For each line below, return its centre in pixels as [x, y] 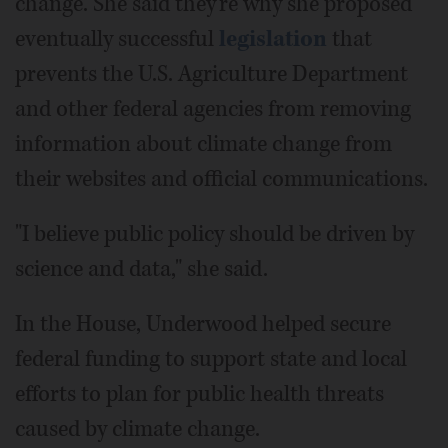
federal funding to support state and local [211, 359]
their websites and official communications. [221, 179]
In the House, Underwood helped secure [203, 324]
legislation [273, 39]
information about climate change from [203, 144]
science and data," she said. [141, 269]
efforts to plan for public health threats [199, 394]
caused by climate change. [137, 429]
